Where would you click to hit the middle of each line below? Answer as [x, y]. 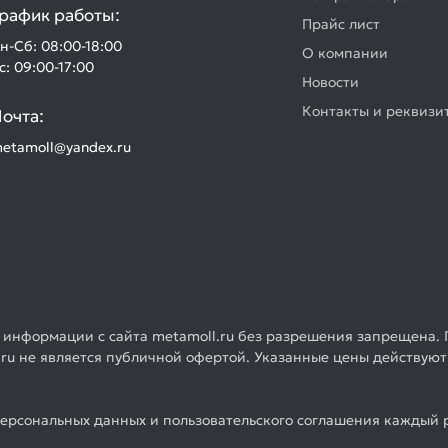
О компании [345, 53]
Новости [330, 82]
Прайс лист [341, 24]
